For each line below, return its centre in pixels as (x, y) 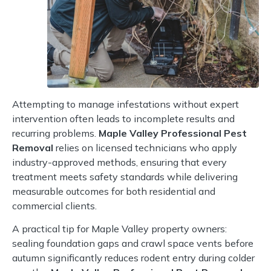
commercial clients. (54, 205)
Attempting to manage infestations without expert (126, 104)
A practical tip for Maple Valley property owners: (119, 229)
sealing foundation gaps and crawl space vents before (133, 243)
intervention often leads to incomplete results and (123, 118)
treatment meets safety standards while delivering (125, 176)
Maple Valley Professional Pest (173, 133)
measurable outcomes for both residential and (114, 191)
